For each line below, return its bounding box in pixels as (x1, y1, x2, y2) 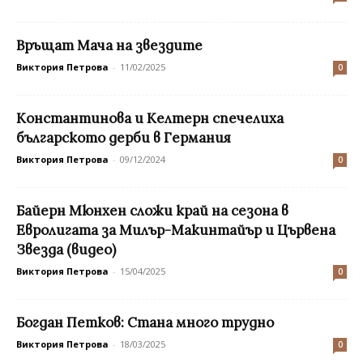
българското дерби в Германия (16, 128, 231, 147)
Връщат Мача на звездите (16, 36, 203, 54)
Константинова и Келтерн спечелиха (16, 109, 284, 127)
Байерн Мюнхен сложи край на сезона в (16, 201, 288, 220)
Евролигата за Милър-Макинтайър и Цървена (16, 220, 335, 239)
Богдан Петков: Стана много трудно (16, 313, 274, 331)
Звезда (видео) (16, 240, 116, 258)
